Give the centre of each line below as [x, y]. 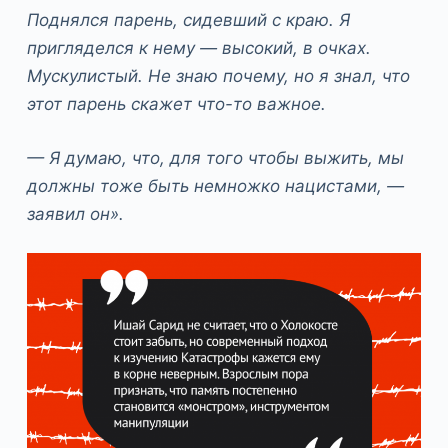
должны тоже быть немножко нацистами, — [215, 185]
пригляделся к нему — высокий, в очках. [198, 48]
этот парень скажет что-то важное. [176, 104]
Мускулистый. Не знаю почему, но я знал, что [218, 76]
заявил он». [75, 213]
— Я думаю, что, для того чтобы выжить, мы [215, 157]
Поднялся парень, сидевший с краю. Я [188, 20]
